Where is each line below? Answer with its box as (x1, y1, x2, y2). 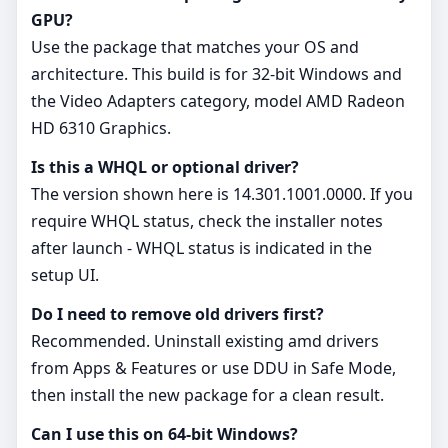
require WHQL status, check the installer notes (31, 209, 383, 232)
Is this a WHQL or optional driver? (31, 155, 299, 178)
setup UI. (31, 263, 99, 286)
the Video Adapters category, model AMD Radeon (31, 89, 405, 112)
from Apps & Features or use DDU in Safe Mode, (31, 356, 396, 379)
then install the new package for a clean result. (31, 383, 384, 406)
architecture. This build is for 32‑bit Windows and (31, 62, 402, 85)
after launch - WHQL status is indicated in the (31, 236, 372, 259)
